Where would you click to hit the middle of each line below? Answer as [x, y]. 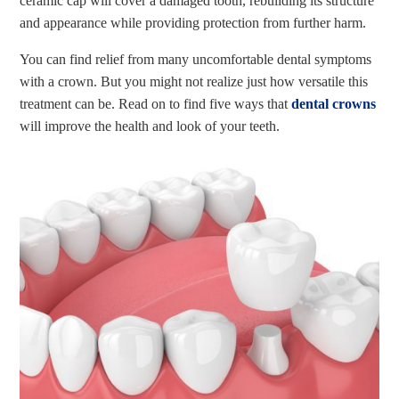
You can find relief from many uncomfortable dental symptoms [196, 59]
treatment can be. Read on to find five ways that [156, 104]
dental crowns [334, 104]
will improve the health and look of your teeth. [150, 126]
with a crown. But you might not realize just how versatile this [194, 81]
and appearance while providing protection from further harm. [193, 23]
